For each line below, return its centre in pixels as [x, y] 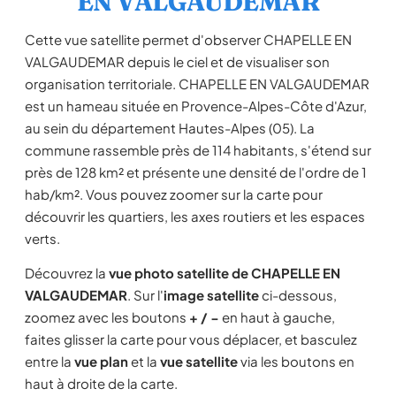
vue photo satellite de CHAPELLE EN [225, 273]
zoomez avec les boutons [107, 317]
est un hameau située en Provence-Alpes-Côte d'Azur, [196, 106]
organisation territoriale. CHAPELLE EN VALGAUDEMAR [197, 84]
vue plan [101, 361]
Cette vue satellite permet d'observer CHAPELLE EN [188, 39]
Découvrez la [67, 273]
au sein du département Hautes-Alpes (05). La [170, 128]
